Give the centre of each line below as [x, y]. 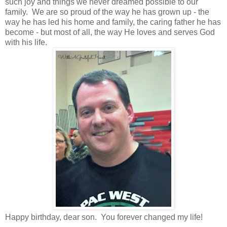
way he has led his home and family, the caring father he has [113, 22]
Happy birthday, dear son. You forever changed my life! [104, 217]
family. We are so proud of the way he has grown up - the [107, 12]
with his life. [26, 42]
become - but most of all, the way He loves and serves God [110, 32]
